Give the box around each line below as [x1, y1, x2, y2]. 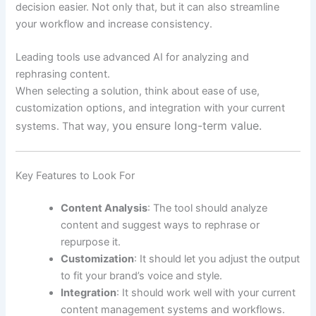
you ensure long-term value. [112, 119, 262, 133]
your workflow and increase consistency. [16, 17, 213, 30]
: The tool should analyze [147, 202, 268, 215]
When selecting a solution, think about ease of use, [16, 85, 260, 98]
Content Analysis [61, 202, 148, 215]
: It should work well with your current [116, 286, 296, 300]
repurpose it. [61, 236, 121, 249]
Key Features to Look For [16, 169, 135, 183]
